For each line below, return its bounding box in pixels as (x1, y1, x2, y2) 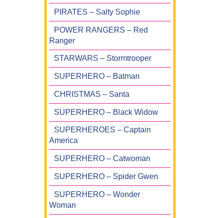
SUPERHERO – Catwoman (54, 154, 150, 163)
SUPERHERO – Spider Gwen (54, 172, 158, 181)
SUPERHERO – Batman (54, 72, 140, 81)
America (49, 136, 78, 145)
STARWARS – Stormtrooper (54, 54, 151, 63)
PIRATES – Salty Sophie (54, 7, 140, 16)
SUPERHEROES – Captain (54, 126, 151, 134)
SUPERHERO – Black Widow (54, 108, 158, 116)
